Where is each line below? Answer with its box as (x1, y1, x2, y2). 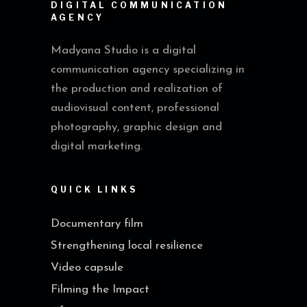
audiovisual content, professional (51, 101, 219, 114)
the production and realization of (51, 82, 223, 95)
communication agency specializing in (51, 63, 245, 75)
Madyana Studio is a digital (51, 44, 196, 56)
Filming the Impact (51, 283, 149, 295)
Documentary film (51, 217, 143, 230)
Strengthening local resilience (51, 239, 203, 251)
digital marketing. (51, 140, 143, 152)
